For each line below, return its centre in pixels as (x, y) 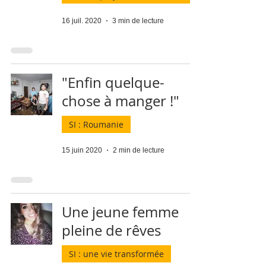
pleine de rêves (111, 230)
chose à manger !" (121, 101)
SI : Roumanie (96, 124)
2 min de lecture (139, 150)
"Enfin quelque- (113, 83)
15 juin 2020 (82, 150)
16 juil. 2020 (82, 21)
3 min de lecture (138, 21)
